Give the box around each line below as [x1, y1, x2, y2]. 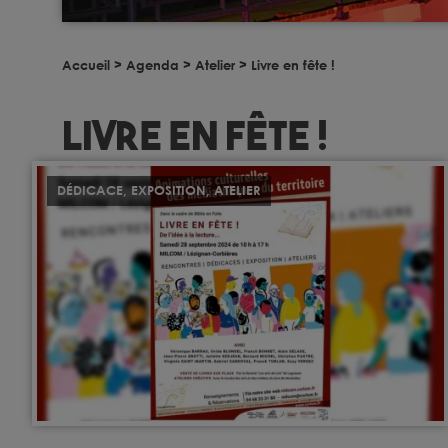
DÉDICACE [57, 182, 123, 199]
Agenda [126, 57, 179, 74]
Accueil [62, 57, 110, 74]
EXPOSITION [131, 182, 206, 199]
